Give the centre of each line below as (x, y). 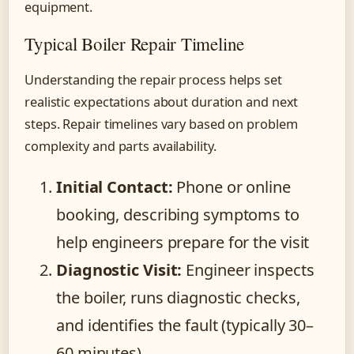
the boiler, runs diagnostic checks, (178, 297)
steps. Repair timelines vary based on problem (161, 124)
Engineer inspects (248, 269)
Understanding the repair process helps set (153, 79)
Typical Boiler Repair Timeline (135, 43)
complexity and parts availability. (121, 146)
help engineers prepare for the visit (183, 242)
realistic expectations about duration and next (162, 102)
